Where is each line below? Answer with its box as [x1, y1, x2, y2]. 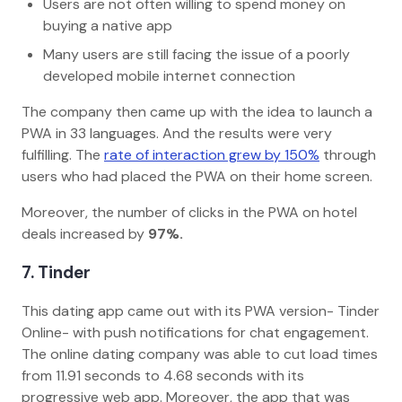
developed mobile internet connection [43, 66, 302, 86]
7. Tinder [22, 261, 98, 284]
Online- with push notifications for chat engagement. [22, 322, 369, 342]
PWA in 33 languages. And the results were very [22, 124, 332, 144]
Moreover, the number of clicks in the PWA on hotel [22, 203, 357, 223]
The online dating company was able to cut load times [22, 344, 378, 363]
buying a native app [43, 16, 179, 36]
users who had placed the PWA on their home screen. [22, 167, 380, 187]
